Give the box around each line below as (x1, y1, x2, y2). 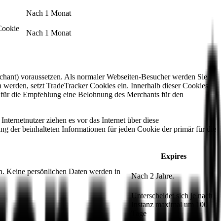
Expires (160, 152, 186, 161)
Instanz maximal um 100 (131, 200, 208, 209)
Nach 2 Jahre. (131, 172, 174, 181)
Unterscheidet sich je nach (131, 191, 213, 200)
